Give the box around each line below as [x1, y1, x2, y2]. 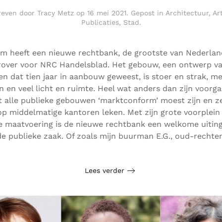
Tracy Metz [37, 9, 74, 17]
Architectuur [165, 9, 209, 17]
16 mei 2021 [87, 9, 126, 17]
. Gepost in [126, 9, 166, 17]
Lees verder [84, 166, 124, 174]
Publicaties [81, 18, 119, 27]
